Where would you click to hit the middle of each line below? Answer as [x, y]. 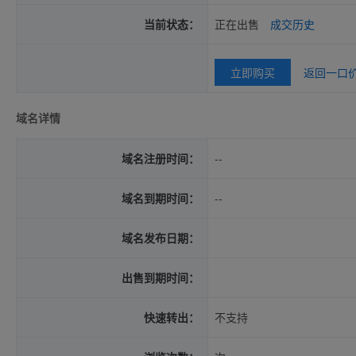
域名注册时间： [161, 158]
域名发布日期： [161, 238]
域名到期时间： [161, 198]
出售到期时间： [161, 277]
